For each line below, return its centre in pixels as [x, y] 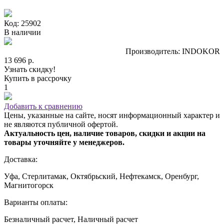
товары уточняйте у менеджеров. [64, 142]
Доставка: [21, 159]
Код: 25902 [22, 23]
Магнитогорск [29, 185]
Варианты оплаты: [36, 202]
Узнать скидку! [30, 69]
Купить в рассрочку [38, 78]
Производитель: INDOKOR [173, 51]
